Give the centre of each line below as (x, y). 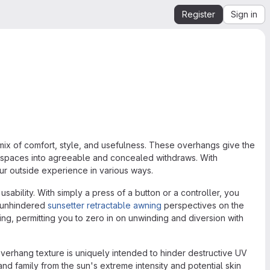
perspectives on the (203, 205)
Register (199, 14)
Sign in (244, 14)
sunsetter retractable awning (103, 205)
